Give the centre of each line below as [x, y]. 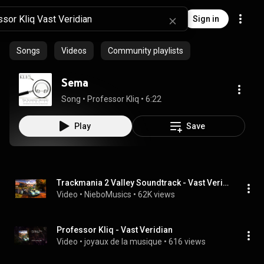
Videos [74, 51]
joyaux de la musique [123, 242]
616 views [187, 242]
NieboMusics [108, 194]
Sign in [206, 19]
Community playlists [146, 51]
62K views [156, 194]
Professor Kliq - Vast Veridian [115, 230]
